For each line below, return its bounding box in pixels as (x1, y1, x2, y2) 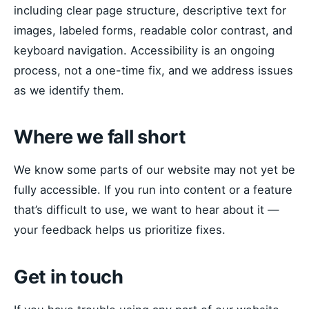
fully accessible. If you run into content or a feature (14, 183, 292, 197)
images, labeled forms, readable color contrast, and (14, 23, 292, 37)
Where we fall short (14, 126, 186, 149)
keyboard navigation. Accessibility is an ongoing (14, 43, 275, 57)
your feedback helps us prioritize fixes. (14, 223, 226, 237)
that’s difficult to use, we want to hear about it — (14, 203, 279, 217)
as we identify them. (14, 83, 124, 97)
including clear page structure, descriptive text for (14, 3, 286, 17)
